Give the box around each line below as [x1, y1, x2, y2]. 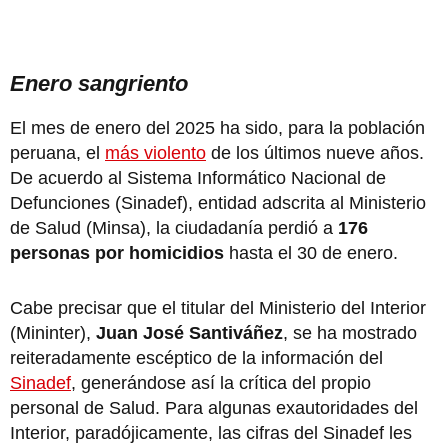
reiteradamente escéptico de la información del [10, 347, 383, 368]
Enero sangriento [10, 70, 188, 96]
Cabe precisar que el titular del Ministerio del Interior [10, 297, 426, 318]
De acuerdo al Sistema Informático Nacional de [10, 167, 386, 188]
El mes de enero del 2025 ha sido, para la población [10, 117, 425, 138]
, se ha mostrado [283, 322, 417, 343]
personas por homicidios [10, 242, 224, 263]
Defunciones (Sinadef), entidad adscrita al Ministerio [10, 192, 426, 213]
